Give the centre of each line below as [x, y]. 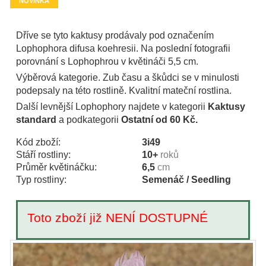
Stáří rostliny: [43, 155]
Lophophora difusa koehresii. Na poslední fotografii [123, 48]
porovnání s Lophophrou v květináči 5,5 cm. [107, 61]
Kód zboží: [38, 142]
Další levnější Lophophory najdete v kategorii [112, 107]
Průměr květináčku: [56, 167]
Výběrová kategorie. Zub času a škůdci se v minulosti [128, 77]
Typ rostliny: [41, 180]
